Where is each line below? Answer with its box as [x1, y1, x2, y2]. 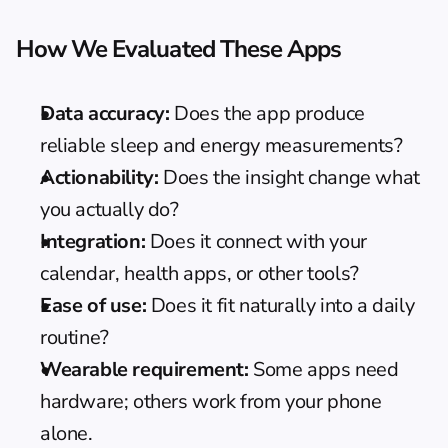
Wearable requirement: [40, 356, 249, 383]
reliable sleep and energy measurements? [40, 132, 403, 159]
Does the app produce [169, 100, 366, 127]
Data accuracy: [40, 100, 170, 127]
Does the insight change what [158, 164, 420, 191]
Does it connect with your [145, 228, 367, 255]
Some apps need [248, 356, 399, 383]
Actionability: [40, 164, 159, 191]
